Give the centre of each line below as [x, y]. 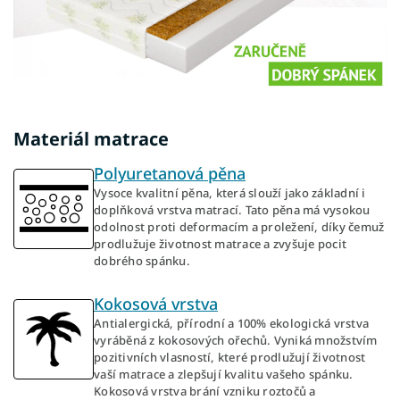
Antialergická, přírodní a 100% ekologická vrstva [231, 323]
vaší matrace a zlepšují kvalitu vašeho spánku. [224, 374]
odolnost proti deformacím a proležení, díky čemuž [239, 226]
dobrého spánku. [142, 260]
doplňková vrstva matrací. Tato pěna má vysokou [232, 209]
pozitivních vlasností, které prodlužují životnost [230, 357]
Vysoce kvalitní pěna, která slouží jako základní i [230, 192]
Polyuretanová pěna [170, 173]
